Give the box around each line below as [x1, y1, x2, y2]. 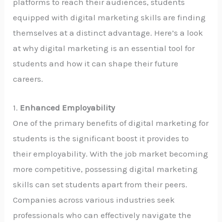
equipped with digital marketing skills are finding [13, 12, 206, 22]
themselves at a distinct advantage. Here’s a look [13, 28, 204, 38]
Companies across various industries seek [13, 195, 175, 205]
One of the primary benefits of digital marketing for [13, 118, 209, 128]
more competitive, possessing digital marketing [13, 164, 198, 174]
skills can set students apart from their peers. [13, 179, 188, 190]
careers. [13, 74, 44, 84]
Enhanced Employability [20, 103, 115, 113]
